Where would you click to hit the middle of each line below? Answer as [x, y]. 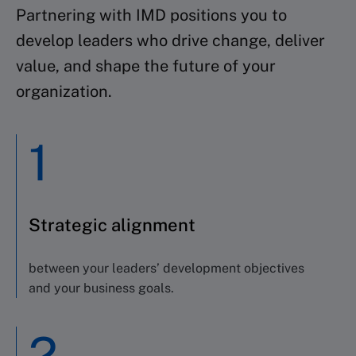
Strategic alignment [112, 224]
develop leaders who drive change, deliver [170, 40]
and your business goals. [101, 288]
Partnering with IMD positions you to [151, 15]
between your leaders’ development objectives [166, 268]
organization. [64, 91]
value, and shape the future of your [146, 66]
